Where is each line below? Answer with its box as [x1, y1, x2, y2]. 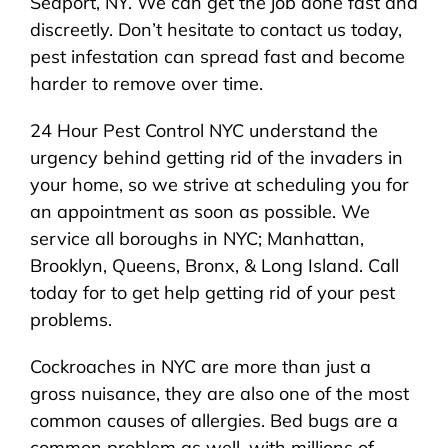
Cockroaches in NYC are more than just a [29, 355, 371, 378]
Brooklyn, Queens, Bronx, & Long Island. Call [29, 254, 399, 277]
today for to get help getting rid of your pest [29, 281, 395, 304]
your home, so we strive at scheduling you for [29, 173, 409, 196]
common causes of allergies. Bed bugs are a [29, 409, 398, 432]
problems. [29, 308, 112, 331]
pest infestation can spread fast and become [29, 45, 405, 68]
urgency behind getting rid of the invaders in [29, 146, 403, 169]
